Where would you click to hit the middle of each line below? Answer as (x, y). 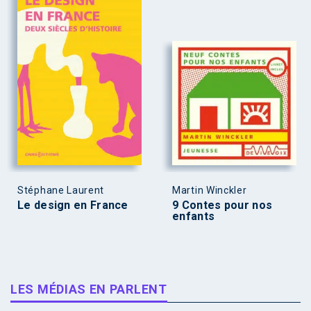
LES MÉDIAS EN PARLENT (89, 289)
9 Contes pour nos (222, 205)
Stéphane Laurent (61, 190)
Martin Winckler (210, 190)
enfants (194, 216)
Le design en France (73, 205)
